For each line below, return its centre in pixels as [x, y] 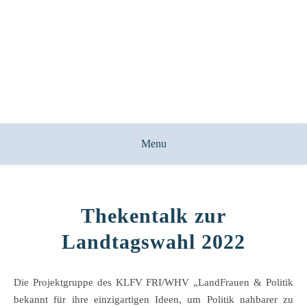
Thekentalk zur [153, 216]
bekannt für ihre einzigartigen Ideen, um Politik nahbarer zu [153, 299]
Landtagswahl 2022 [153, 242]
